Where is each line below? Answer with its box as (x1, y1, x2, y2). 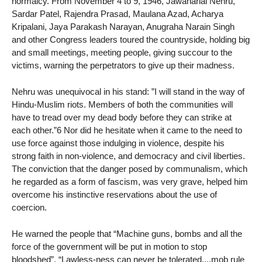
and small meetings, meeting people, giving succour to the (12, 47, 232, 58)
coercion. (12, 202, 47, 213)
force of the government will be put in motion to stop (12, 242, 207, 251)
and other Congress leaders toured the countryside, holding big (12, 35, 250, 45)
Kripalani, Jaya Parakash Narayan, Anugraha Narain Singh (12, 22, 235, 32)
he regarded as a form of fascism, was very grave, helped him (12, 177, 248, 187)
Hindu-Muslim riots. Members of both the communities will (12, 99, 233, 110)
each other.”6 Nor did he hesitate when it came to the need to (12, 125, 242, 136)
